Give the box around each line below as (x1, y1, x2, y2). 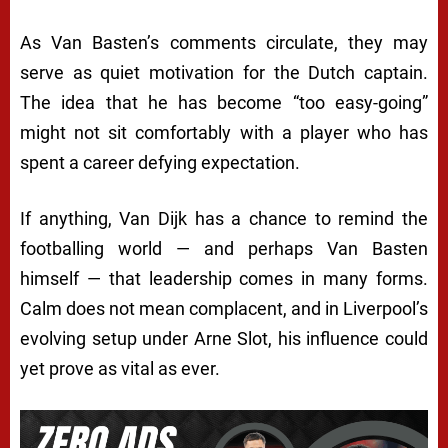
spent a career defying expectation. (20, 152, 300, 174)
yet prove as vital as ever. (20, 358, 220, 380)
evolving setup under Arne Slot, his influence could (20, 328, 428, 350)
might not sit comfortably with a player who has (20, 122, 428, 144)
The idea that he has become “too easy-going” (20, 92, 428, 114)
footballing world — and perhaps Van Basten (20, 238, 428, 260)
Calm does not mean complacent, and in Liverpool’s (20, 298, 428, 320)
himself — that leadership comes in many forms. (20, 268, 428, 290)
